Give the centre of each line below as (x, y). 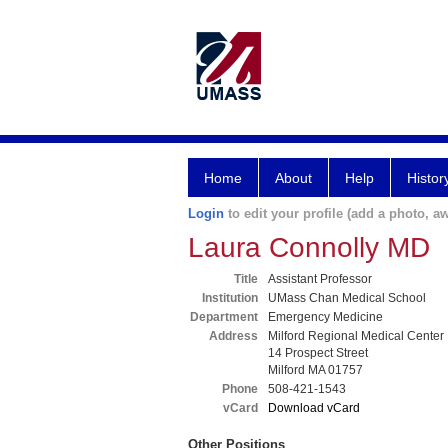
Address (233, 336)
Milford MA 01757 (315, 370)
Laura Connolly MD (309, 247)
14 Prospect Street (318, 353)
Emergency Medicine (325, 317)
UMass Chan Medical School (347, 298)
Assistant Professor (320, 279)
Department (224, 317)
